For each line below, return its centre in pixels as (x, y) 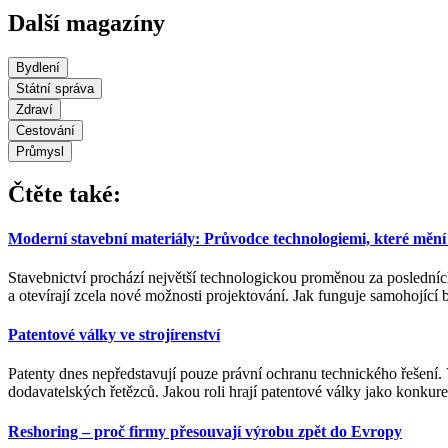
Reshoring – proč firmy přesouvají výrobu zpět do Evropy (205, 431)
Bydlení (38, 67)
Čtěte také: (64, 194)
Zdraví (34, 109)
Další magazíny (86, 22)
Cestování (45, 130)
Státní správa (55, 88)
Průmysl (40, 151)
